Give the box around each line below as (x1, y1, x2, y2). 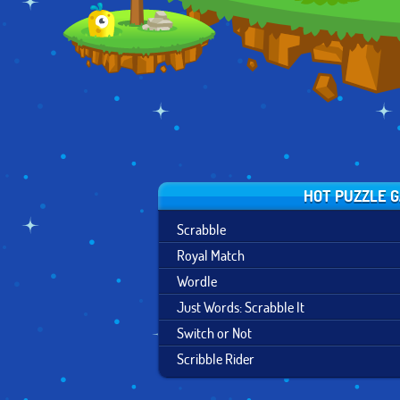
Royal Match (177, 246, 245, 264)
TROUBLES (55, 4, 116, 23)
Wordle (177, 271, 217, 290)
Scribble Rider (177, 349, 254, 368)
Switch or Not (177, 323, 252, 342)
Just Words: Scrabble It (177, 297, 304, 316)
